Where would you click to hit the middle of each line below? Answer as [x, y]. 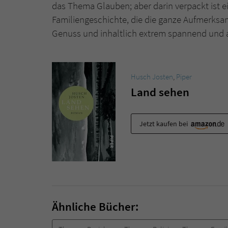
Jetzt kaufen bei [164, 124]
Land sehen [160, 92]
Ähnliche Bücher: [95, 206]
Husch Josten [152, 76]
